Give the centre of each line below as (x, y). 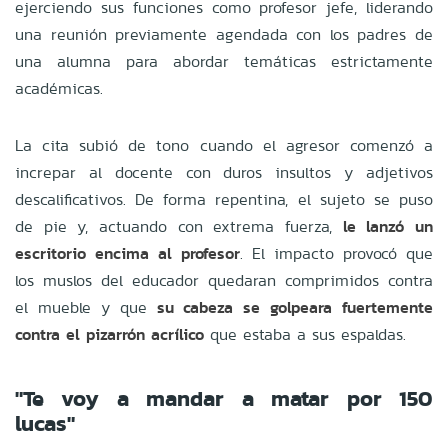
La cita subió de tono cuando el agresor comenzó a (224, 145)
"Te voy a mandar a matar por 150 (224, 398)
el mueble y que (86, 307)
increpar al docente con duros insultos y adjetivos (224, 172)
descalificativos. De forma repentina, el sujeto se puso (224, 199)
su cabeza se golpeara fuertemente (294, 307)
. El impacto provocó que (336, 253)
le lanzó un (388, 226)
